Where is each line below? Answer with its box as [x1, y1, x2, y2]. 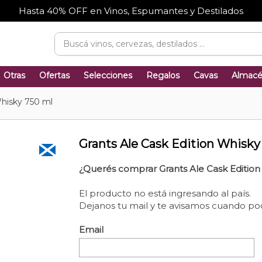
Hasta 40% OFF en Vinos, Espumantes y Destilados [19, 5, 243, 16]
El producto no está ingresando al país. [78, 188, 251, 199]
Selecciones [84, 70, 132, 81]
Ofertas [39, 70, 70, 81]
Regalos [146, 70, 180, 81]
